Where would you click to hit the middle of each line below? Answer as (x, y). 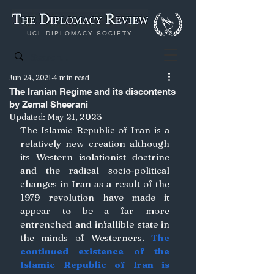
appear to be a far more (95, 211)
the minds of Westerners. (86, 238)
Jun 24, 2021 (30, 77)
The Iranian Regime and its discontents (92, 91)
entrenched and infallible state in (95, 224)
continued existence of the (95, 251)
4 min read (71, 77)
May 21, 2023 (74, 117)
